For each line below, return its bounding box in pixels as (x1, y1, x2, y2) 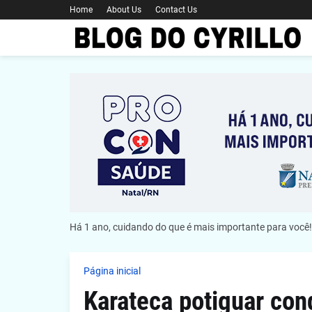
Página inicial (83, 265, 141, 276)
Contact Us (155, 5, 197, 15)
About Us (106, 5, 141, 15)
